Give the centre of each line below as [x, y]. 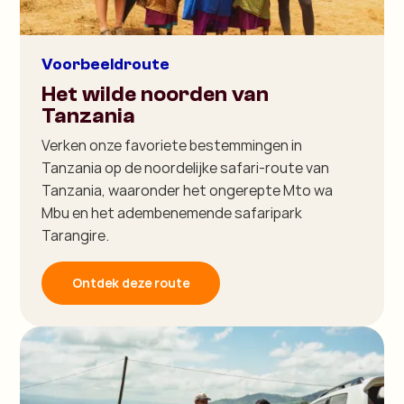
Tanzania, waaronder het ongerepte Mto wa [188, 191]
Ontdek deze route [131, 283]
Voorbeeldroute [106, 65]
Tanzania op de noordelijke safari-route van [186, 168]
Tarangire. [76, 236]
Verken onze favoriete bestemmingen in [172, 146]
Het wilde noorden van [156, 95]
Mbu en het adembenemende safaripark [172, 213]
